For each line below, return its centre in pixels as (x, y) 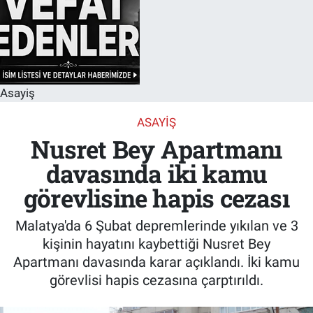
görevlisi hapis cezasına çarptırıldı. (156, 280)
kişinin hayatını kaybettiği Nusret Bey (156, 243)
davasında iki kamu (156, 174)
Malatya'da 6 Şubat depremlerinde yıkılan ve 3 (156, 225)
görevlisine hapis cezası (156, 198)
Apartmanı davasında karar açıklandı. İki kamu (156, 262)
